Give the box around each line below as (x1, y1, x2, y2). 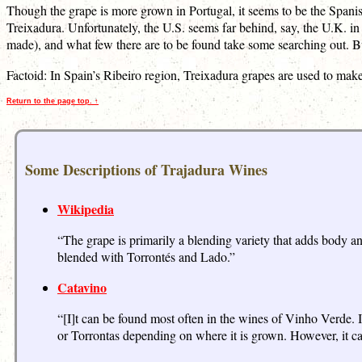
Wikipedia (57, 199, 114, 218)
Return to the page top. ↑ (6, 96, 99, 105)
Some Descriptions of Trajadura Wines (25, 158, 267, 180)
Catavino (57, 277, 107, 297)
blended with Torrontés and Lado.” (57, 247, 235, 265)
